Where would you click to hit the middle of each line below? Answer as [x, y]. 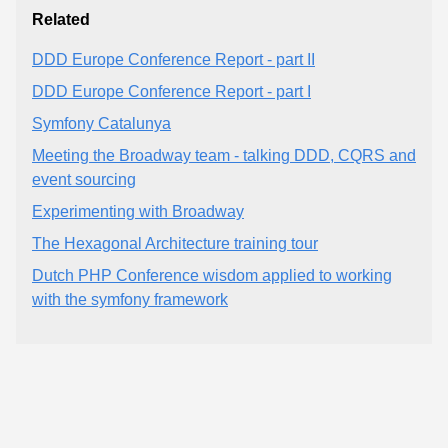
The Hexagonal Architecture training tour [175, 243]
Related [61, 19]
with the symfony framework [130, 299]
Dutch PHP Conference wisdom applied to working [212, 275]
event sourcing [84, 179]
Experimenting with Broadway [138, 211]
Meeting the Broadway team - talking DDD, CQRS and [224, 155]
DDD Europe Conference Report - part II [173, 59]
